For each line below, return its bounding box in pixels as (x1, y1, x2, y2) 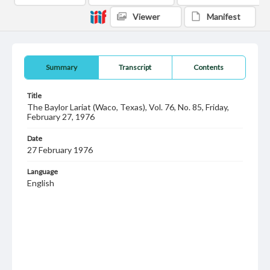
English (27, 178, 54, 188)
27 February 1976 (27, 145, 93, 155)
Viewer (133, 11, 160, 22)
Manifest (207, 11, 240, 22)
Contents (193, 63, 224, 72)
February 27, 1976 (27, 111, 95, 122)
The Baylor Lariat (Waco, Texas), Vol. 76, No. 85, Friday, (27, 102, 229, 112)
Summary (45, 63, 77, 72)
